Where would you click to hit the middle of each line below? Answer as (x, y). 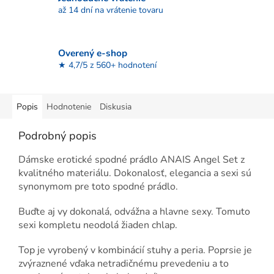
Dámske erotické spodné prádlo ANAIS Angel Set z (131, 160)
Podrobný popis (57, 136)
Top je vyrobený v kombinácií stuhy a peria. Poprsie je (135, 250)
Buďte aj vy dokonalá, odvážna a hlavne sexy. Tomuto (134, 212)
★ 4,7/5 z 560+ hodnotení (107, 65)
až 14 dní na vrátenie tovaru (111, 10)
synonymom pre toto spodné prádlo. (98, 187)
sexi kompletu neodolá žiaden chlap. (98, 225)
